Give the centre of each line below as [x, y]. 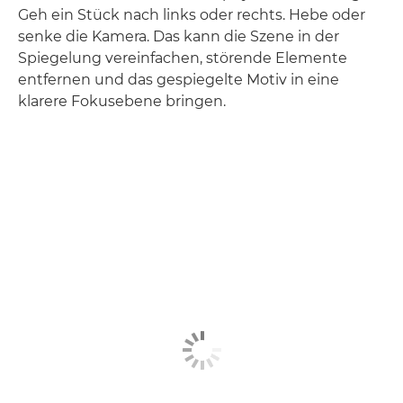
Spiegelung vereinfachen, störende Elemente [183, 58]
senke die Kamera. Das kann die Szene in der [179, 36]
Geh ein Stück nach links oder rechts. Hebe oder [192, 15]
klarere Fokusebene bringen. [122, 101]
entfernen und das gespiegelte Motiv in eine [179, 80]
